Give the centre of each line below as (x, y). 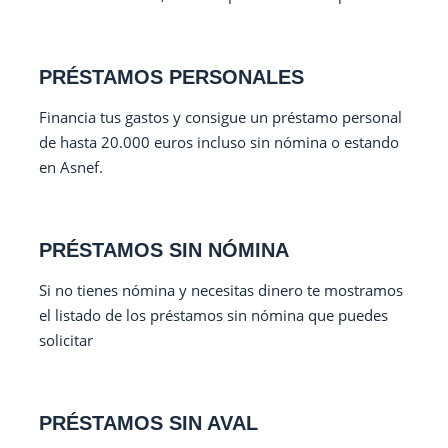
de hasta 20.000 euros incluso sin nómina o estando (219, 142)
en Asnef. (71, 167)
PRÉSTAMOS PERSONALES (172, 77)
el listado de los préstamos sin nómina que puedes (214, 315)
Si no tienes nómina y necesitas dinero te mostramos (221, 290)
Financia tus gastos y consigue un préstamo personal (221, 117)
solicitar (66, 340)
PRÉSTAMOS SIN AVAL (149, 423)
